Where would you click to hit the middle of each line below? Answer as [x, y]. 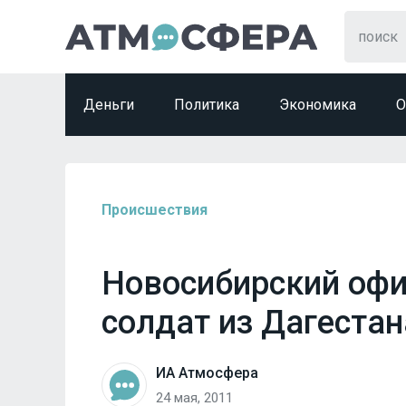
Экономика [318, 105]
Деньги [109, 105]
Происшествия [155, 210]
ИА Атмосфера [207, 372]
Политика [207, 105]
